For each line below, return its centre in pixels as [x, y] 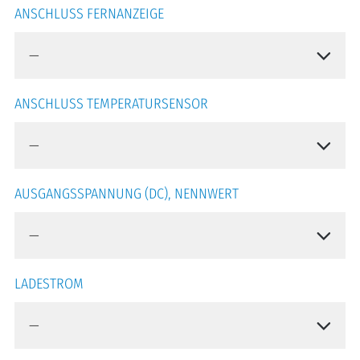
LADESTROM [49, 283]
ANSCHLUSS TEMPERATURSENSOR [111, 103]
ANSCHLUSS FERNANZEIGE [89, 13]
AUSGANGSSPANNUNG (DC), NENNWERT [127, 193]
